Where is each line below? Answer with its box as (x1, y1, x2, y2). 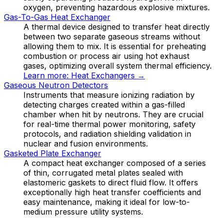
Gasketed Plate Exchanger (4, 148, 101, 158)
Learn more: (23, 70, 71, 80)
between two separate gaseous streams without (23, 31, 200, 41)
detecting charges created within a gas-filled (23, 99, 185, 109)
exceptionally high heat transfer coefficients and (23, 187, 201, 197)
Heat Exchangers (71, 70, 135, 80)
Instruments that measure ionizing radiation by (23, 90, 195, 100)
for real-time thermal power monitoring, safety (23, 119, 196, 129)
